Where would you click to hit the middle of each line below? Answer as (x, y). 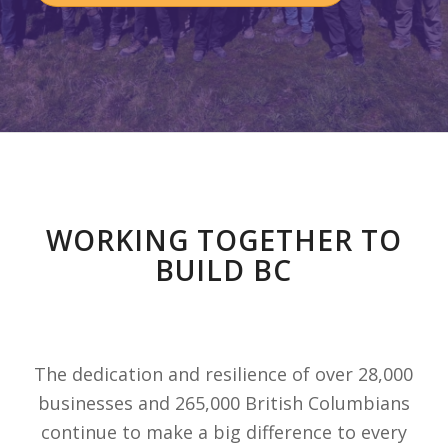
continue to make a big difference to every (223, 432)
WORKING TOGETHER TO (223, 240)
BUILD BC (224, 270)
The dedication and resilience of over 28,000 (224, 374)
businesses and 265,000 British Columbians (223, 403)
